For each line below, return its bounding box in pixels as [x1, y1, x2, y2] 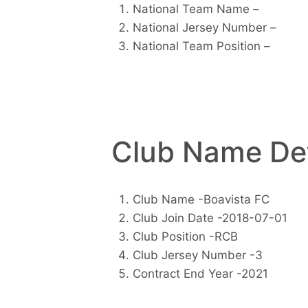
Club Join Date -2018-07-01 [132, 211, 287, 225]
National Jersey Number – [132, 20, 276, 34]
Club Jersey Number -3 [132, 248, 263, 263]
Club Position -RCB [132, 230, 238, 244]
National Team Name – [132, 1, 259, 16]
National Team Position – [132, 38, 270, 53]
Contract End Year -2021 [132, 267, 268, 281]
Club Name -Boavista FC [132, 192, 269, 207]
